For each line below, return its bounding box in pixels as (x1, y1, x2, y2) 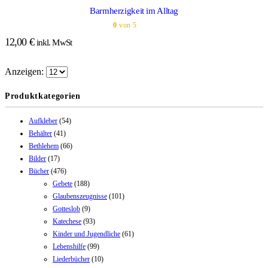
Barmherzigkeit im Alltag (90, 5, 178, 16)
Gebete (53, 179, 72, 188)
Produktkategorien (5, 91, 81, 100)
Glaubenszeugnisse (53, 191, 107, 200)
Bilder (29, 154, 46, 163)
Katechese (53, 217, 81, 226)
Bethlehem (29, 141, 59, 150)
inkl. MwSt (36, 37, 72, 47)
